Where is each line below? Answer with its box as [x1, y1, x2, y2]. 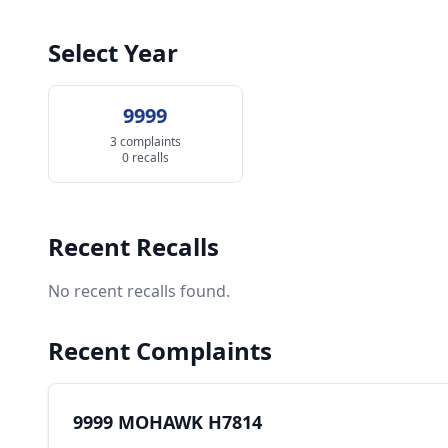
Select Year [48, 36, 178, 69]
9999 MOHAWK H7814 [73, 410, 262, 434]
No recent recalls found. [48, 280, 230, 302]
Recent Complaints [48, 334, 272, 367]
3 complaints [109, 133, 181, 150]
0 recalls [121, 149, 169, 166]
